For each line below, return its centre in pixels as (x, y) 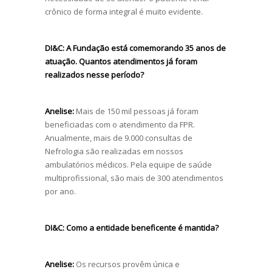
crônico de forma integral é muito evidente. (124, 11)
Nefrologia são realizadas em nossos (114, 151)
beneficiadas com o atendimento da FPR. (120, 124)
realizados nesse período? (94, 74)
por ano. (60, 191)
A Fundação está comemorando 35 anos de (145, 48)
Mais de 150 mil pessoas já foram (136, 111)
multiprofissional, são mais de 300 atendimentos (134, 178)
